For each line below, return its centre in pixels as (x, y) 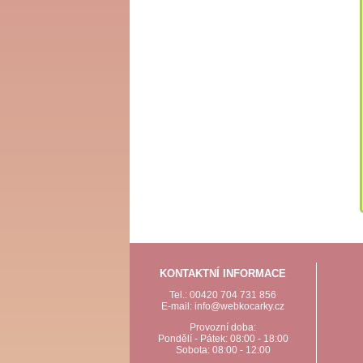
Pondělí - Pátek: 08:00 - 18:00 (223, 339)
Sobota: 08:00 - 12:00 (223, 350)
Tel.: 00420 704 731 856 (223, 295)
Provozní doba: (223, 328)
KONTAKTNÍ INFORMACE (223, 274)
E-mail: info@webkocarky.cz (223, 307)
